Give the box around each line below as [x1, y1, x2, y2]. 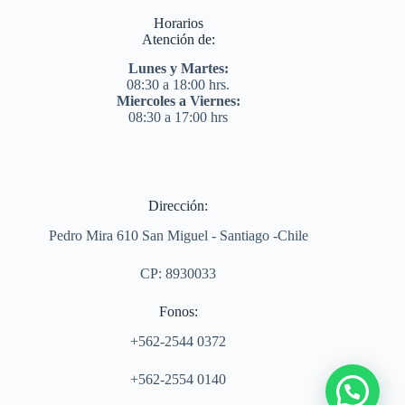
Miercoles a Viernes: [116, 93, 240, 109]
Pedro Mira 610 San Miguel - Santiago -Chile [48, 228, 308, 244]
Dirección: [148, 198, 209, 214]
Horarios [153, 14, 203, 31]
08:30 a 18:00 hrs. [127, 77, 231, 93]
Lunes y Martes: [127, 61, 229, 77]
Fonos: [158, 304, 198, 320]
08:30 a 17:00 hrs [128, 109, 229, 126]
